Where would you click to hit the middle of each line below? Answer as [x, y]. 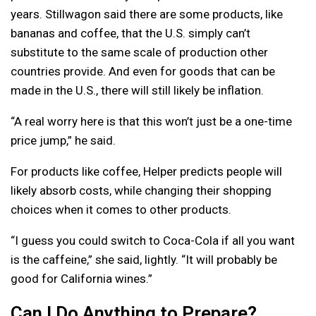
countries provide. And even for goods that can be [143, 72]
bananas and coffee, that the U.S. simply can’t [130, 34]
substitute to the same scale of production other [139, 53]
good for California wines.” [81, 279]
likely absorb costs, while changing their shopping [141, 191]
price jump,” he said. [63, 141]
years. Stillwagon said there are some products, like [147, 14]
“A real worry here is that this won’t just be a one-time [151, 122]
